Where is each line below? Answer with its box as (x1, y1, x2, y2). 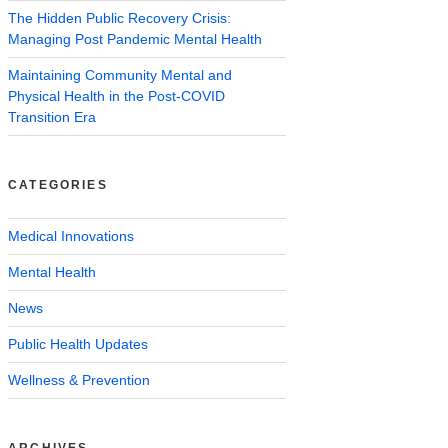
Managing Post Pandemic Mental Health (8, 30, 262, 47)
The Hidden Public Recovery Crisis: (8, 9, 231, 26)
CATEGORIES (8, 177, 108, 192)
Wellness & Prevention (8, 371, 150, 388)
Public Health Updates (8, 335, 148, 352)
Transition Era (8, 108, 96, 125)
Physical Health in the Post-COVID (8, 87, 225, 104)
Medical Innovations (8, 227, 134, 244)
